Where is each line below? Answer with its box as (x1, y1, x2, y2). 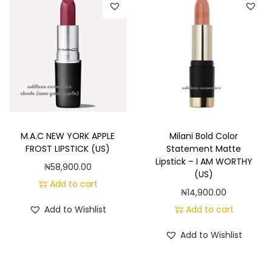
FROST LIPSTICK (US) (25, 142, 110, 155)
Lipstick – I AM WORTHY (155, 155, 253, 168)
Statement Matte (166, 142, 242, 155)
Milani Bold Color (169, 129, 239, 142)
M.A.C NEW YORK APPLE (21, 129, 115, 142)
